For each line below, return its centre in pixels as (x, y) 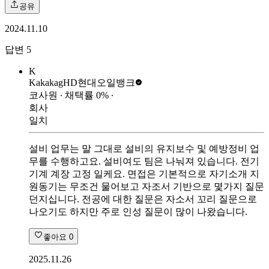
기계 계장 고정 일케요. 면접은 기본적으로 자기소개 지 (144, 174)
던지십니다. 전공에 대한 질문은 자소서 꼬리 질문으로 (143, 199)
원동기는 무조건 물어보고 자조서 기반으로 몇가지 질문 (147, 187)
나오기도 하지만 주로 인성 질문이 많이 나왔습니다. (138, 212)
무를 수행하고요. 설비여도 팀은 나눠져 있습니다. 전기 (144, 162)
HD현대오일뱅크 (99, 83)
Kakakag (46, 83)
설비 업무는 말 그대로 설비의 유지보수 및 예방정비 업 (144, 149)
